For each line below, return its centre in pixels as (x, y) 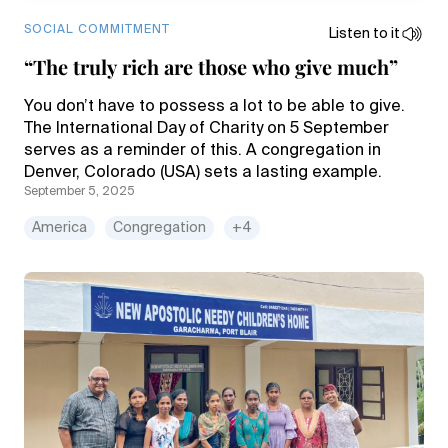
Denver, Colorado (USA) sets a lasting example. (205, 173)
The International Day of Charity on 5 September (206, 129)
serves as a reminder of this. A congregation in (202, 151)
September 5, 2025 (79, 192)
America (59, 228)
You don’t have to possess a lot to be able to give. (214, 107)
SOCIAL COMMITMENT (97, 30)
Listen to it (364, 34)
